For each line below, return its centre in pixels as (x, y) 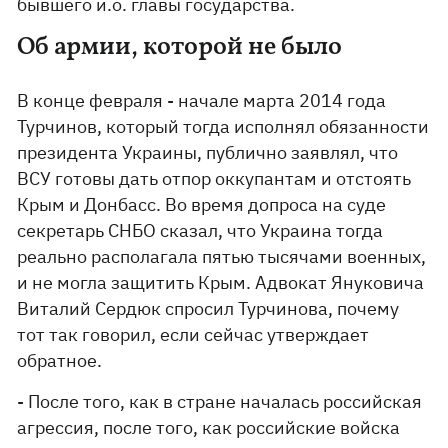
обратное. (62, 360)
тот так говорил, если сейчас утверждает (193, 334)
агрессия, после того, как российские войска (209, 427)
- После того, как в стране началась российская (220, 401)
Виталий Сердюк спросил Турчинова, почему (208, 308)
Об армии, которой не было (182, 47)
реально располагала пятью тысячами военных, (222, 256)
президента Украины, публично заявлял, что (208, 152)
